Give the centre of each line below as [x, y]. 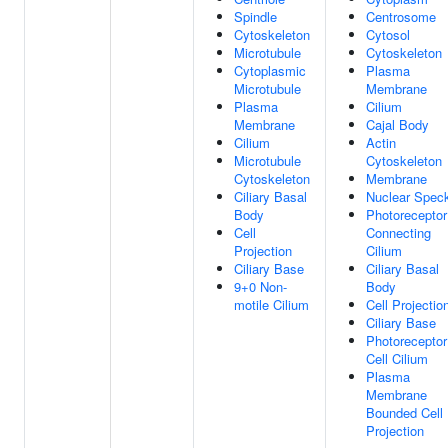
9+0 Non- [260, 286]
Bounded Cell [404, 412]
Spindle [255, 16]
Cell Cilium [397, 358]
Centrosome [401, 16]
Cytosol [388, 34]
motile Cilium [271, 304]
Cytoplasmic [270, 70]
